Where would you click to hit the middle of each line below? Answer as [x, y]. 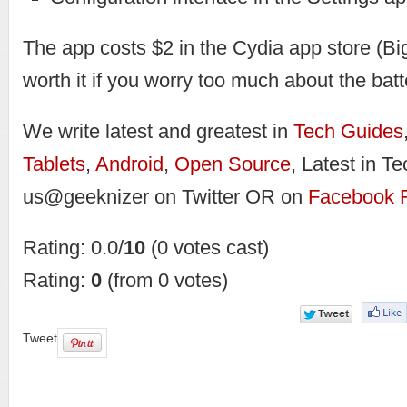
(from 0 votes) [165, 280]
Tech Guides [348, 131]
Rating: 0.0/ [73, 248]
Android [129, 164]
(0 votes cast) [207, 248]
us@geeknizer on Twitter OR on [165, 197]
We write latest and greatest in [158, 131]
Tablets [54, 164]
